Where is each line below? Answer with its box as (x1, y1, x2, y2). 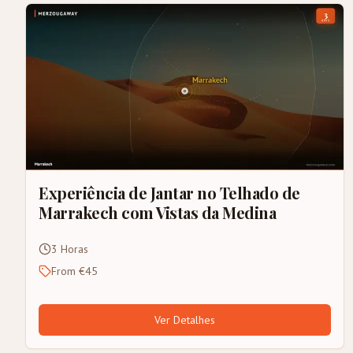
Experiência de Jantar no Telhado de (39, 182, 300, 204)
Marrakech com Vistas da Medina (39, 202, 276, 224)
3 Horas (51, 242, 88, 257)
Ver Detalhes (154, 313, 216, 328)
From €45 (51, 264, 98, 279)
